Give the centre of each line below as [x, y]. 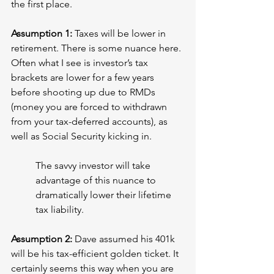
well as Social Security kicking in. [81, 136]
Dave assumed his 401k [126, 239]
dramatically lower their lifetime [105, 195]
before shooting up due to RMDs [84, 92]
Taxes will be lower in [121, 34]
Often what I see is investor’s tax [81, 63]
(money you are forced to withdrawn [90, 107]
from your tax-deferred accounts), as [91, 122]
